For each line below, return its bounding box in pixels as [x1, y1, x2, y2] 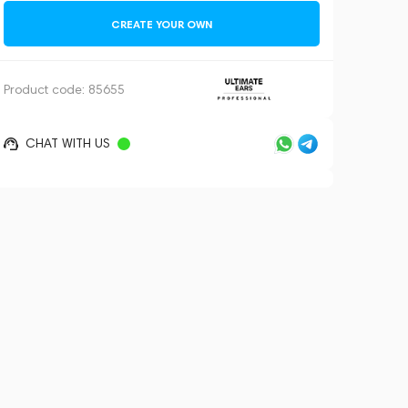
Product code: [3, 81, 88, 97]
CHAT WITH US [25, 136, 110, 151]
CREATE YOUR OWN [110, 16, 212, 31]
